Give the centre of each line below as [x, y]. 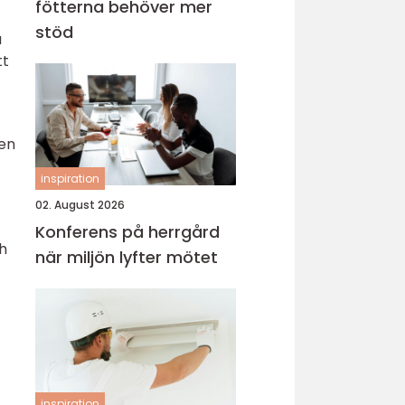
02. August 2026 [80, 205]
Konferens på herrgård [127, 232]
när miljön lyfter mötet [127, 257]
